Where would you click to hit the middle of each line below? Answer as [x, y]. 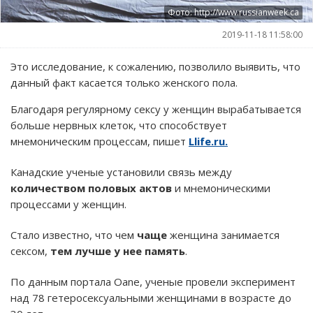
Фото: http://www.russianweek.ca [233, 12]
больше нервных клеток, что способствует [119, 125]
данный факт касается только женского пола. [124, 82]
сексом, [30, 250]
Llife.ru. [208, 141]
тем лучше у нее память [118, 250]
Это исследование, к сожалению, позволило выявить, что [155, 66]
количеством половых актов [91, 188]
